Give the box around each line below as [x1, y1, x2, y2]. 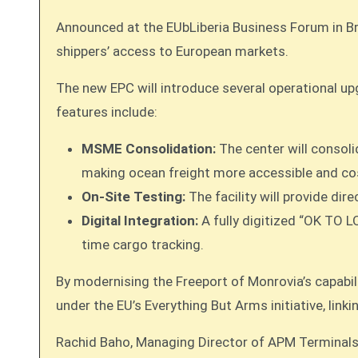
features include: [56, 104, 157, 120]
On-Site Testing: [82, 189, 185, 205]
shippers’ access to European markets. [56, 43, 288, 59]
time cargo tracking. [82, 237, 204, 253]
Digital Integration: [82, 213, 198, 229]
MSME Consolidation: [82, 141, 216, 157]
